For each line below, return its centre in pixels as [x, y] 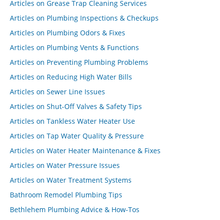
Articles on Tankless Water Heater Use [72, 121]
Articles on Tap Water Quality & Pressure [77, 136]
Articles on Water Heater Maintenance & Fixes [85, 151]
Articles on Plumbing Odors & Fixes [68, 33]
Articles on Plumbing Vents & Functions [74, 47]
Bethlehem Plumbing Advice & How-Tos [75, 209]
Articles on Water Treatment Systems [71, 180]
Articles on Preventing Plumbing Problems [79, 62]
